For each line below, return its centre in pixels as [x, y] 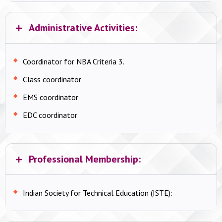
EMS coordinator [51, 97]
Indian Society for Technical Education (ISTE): [98, 193]
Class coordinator [52, 79]
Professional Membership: [84, 159]
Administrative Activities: [83, 28]
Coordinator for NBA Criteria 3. [74, 61]
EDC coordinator [50, 115]
